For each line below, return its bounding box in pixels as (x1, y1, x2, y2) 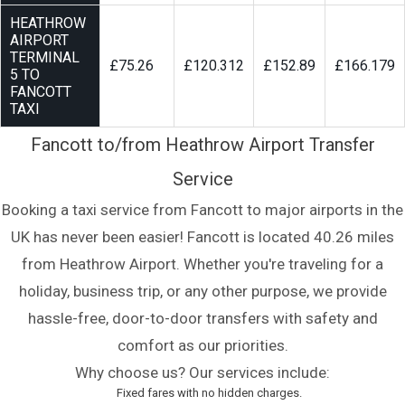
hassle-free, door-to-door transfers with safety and (27, 309, 378, 328)
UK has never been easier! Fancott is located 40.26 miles (11, 228, 394, 247)
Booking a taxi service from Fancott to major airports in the (2, 201, 403, 220)
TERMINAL (10, 49, 80, 67)
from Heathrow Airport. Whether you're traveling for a (22, 255, 383, 274)
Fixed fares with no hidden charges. (117, 386, 302, 400)
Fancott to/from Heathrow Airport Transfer (30, 134, 375, 156)
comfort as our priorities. (117, 336, 288, 355)
